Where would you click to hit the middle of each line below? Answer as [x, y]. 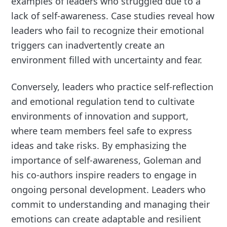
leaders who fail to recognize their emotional [108, 30]
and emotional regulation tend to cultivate [103, 101]
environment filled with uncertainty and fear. [107, 60]
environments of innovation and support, [100, 116]
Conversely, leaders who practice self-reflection [112, 86]
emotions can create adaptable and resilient [106, 219]
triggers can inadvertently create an [88, 45]
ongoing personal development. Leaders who [109, 189]
